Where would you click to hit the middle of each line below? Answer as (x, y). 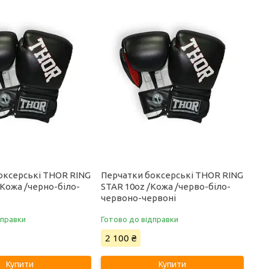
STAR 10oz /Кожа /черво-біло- (166, 186)
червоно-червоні (139, 198)
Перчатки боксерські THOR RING (172, 175)
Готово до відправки (140, 219)
